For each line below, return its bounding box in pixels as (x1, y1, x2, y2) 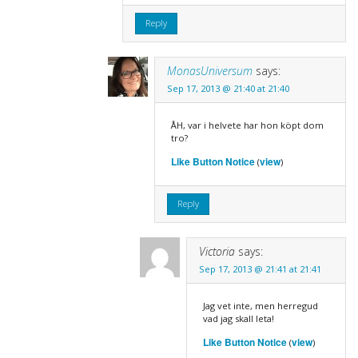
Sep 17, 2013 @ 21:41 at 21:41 (198, 262, 321, 275)
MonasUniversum (166, 62, 253, 78)
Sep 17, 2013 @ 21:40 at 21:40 (166, 82, 289, 94)
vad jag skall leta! (202, 312, 274, 324)
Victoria (198, 243, 235, 259)
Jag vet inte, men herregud (202, 299, 318, 312)
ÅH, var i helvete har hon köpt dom (170, 118, 324, 131)
